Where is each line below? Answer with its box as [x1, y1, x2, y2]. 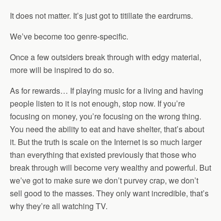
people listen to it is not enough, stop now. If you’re [10, 98, 185, 109]
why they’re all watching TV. [10, 200, 108, 212]
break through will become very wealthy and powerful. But [10, 162, 211, 173]
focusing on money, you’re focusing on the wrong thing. [10, 110, 201, 122]
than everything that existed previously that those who [10, 149, 196, 160]
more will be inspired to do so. [10, 64, 114, 75]
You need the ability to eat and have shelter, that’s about [10, 123, 204, 135]
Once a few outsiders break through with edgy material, [10, 51, 201, 63]
